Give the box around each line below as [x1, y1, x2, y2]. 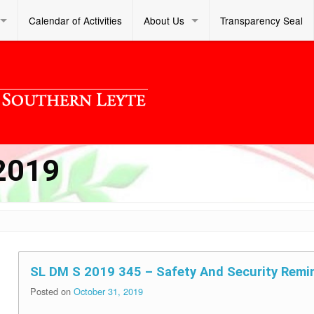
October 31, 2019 [73, 284, 143, 298]
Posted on [29, 284, 74, 298]
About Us [144, 13, 184, 27]
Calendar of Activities [29, 13, 122, 27]
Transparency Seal [220, 13, 303, 27]
